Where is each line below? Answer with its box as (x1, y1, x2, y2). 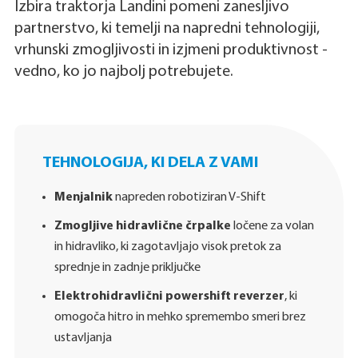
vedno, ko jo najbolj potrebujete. (14, 63, 233, 80)
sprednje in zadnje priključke (54, 261, 201, 274)
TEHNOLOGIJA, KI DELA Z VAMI (42, 154, 258, 171)
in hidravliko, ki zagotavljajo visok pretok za (54, 240, 281, 253)
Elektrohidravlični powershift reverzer (54, 289, 284, 303)
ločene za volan (230, 219, 314, 233)
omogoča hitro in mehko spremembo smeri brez (54, 310, 306, 324)
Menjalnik (54, 190, 113, 204)
